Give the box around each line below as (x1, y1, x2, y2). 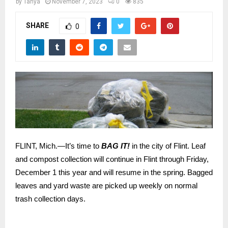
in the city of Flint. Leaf (132, 141, 206, 151)
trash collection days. (15, 194, 85, 204)
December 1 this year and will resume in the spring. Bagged (15, 168, 213, 177)
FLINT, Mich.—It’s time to (15, 141, 101, 151)
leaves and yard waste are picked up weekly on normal (15, 181, 197, 190)
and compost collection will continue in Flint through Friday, (15, 155, 209, 164)
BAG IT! (101, 141, 132, 151)
